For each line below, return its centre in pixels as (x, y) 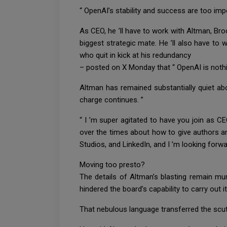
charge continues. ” (112, 100)
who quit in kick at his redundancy (135, 55)
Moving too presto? (113, 164)
